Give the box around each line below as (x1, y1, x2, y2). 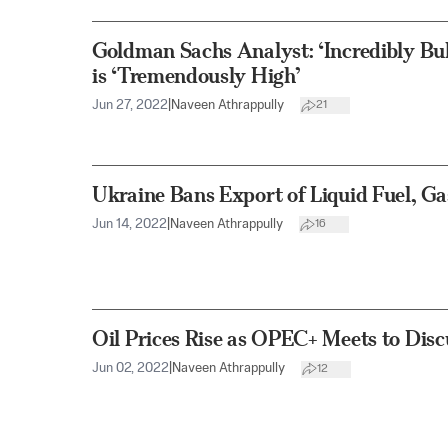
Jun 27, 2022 (92, 98, 168, 112)
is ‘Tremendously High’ (92, 62, 301, 88)
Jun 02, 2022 (92, 362, 169, 375)
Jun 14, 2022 (92, 217, 167, 231)
